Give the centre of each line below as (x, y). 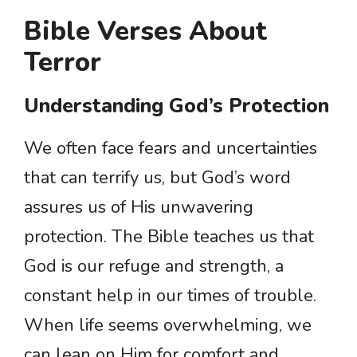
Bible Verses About (145, 32)
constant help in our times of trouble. (170, 296)
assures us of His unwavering (139, 208)
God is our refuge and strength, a (154, 267)
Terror (63, 63)
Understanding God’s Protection (177, 106)
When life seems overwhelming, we (168, 326)
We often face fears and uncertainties (171, 149)
